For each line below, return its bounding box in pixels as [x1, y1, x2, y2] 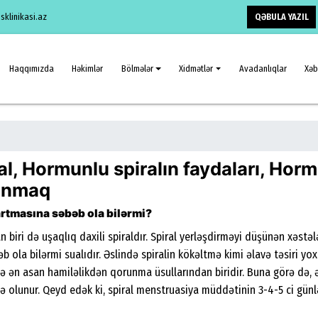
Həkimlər [72, 62, 104, 74]
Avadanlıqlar [238, 62, 287, 74]
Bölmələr [121, 62, 153, 74]
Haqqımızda [9, 62, 54, 74]
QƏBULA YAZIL [254, 11, 309, 22]
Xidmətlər [179, 62, 214, 74]
